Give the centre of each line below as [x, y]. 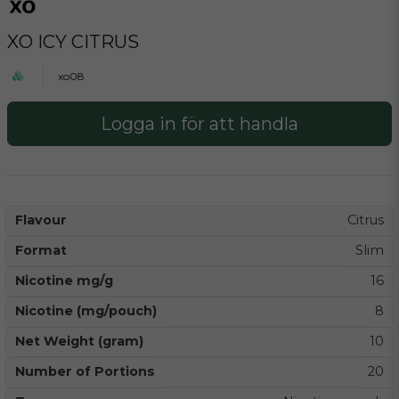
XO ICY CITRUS [73, 42]
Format [41, 250]
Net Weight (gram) [79, 341]
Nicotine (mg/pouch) [86, 311]
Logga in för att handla [199, 124]
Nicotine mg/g [64, 281]
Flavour [41, 220]
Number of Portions [85, 371]
